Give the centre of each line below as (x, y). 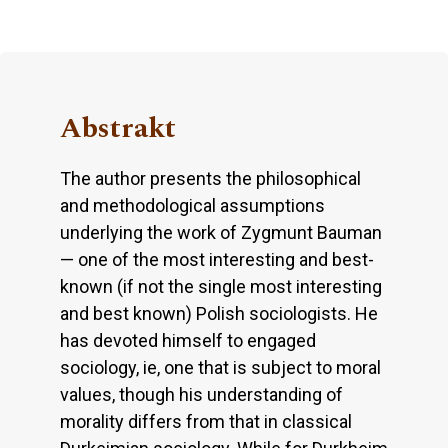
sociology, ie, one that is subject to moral (220, 367)
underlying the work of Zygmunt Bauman (221, 232)
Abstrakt (118, 128)
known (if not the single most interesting (221, 286)
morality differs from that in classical (206, 421)
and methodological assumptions (192, 205)
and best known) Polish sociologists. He (219, 313)
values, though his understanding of (201, 394)
